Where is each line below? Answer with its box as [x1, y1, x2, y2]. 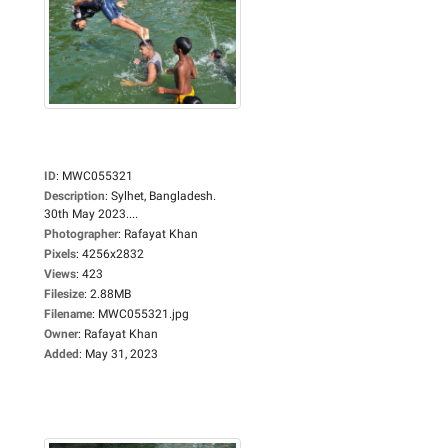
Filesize [44, 286, 84, 301]
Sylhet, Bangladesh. [111, 188, 216, 203]
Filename [44, 306, 92, 321]
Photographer [44, 226, 118, 241]
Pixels [44, 246, 76, 261]
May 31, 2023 [85, 346, 158, 361]
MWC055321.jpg [98, 306, 189, 321]
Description [44, 188, 105, 203]
